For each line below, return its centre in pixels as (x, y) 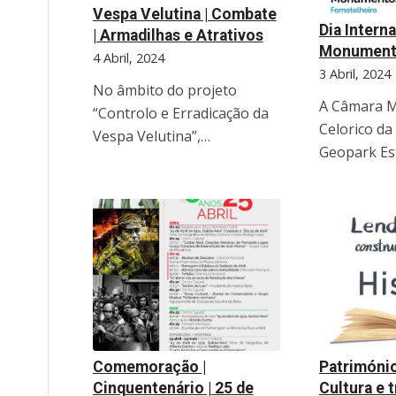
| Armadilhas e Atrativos (178, 36)
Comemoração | (149, 367)
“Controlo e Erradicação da (180, 114)
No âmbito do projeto (164, 91)
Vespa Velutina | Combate (184, 15)
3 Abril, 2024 (354, 74)
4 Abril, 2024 (128, 58)
